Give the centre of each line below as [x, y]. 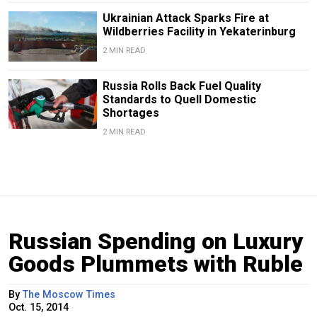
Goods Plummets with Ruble [156, 264]
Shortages [131, 113]
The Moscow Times [69, 294]
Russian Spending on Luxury [156, 241]
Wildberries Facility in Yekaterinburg [199, 32]
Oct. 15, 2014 [39, 307]
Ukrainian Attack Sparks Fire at [185, 18]
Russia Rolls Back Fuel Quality [181, 86]
